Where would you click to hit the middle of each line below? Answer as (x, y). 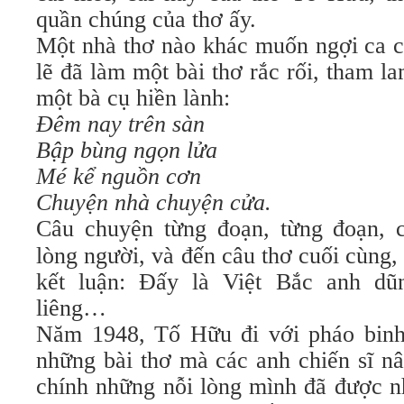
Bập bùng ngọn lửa (127, 150)
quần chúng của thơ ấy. (146, 19)
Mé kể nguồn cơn (119, 176)
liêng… (71, 308)
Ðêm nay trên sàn (120, 124)
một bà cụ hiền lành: (133, 98)
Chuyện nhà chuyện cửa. (154, 202)
